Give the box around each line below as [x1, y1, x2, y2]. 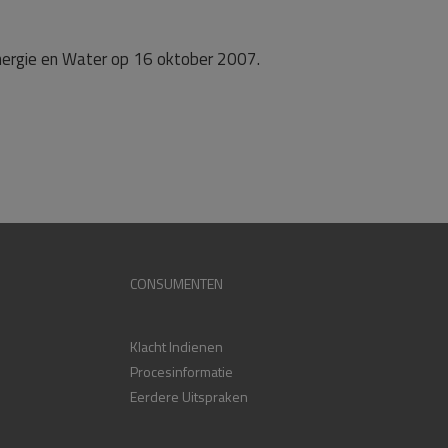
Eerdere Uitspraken [129, 386, 248, 407]
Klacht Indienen [129, 336, 223, 357]
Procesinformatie [129, 361, 233, 382]
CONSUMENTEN [129, 273, 223, 294]
